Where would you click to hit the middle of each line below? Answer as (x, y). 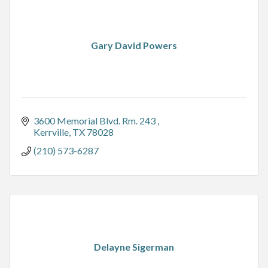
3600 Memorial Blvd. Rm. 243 (95, 121)
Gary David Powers (134, 45)
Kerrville (51, 132)
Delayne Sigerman (134, 247)
